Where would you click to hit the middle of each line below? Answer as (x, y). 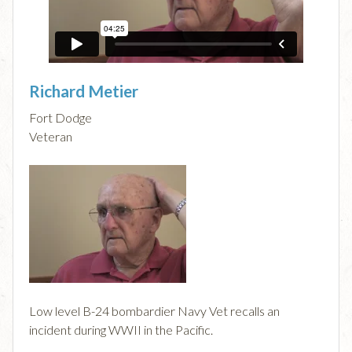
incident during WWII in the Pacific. (121, 330)
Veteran (51, 137)
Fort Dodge (60, 118)
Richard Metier (84, 91)
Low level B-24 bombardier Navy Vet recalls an (154, 311)
